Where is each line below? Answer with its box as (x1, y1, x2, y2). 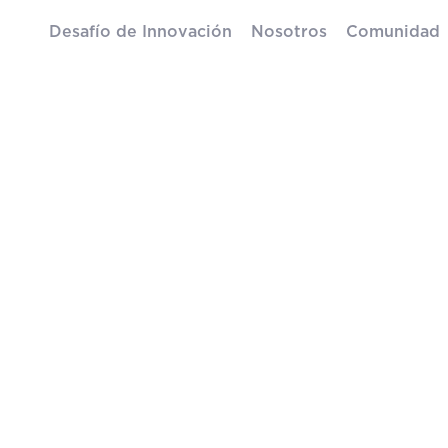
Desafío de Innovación (49, 24, 232, 40)
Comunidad (345, 24, 440, 40)
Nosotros (250, 24, 327, 40)
